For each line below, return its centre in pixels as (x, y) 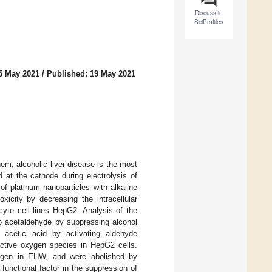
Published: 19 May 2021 (91, 74)
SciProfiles (209, 22)
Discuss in (209, 13)
